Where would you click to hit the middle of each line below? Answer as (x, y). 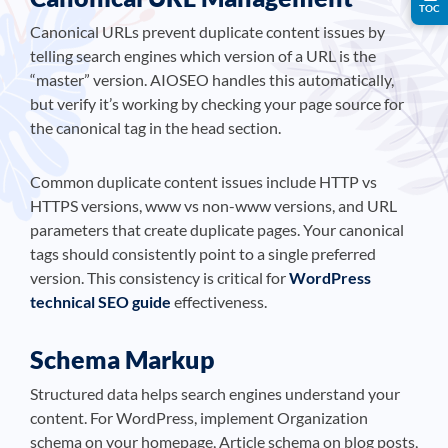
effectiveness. (219, 301)
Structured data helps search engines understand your (215, 393)
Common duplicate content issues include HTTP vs (203, 181)
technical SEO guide (100, 301)
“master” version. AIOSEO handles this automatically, (212, 79)
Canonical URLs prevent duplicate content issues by (207, 31)
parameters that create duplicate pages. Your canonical (217, 229)
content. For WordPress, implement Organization (199, 417)
